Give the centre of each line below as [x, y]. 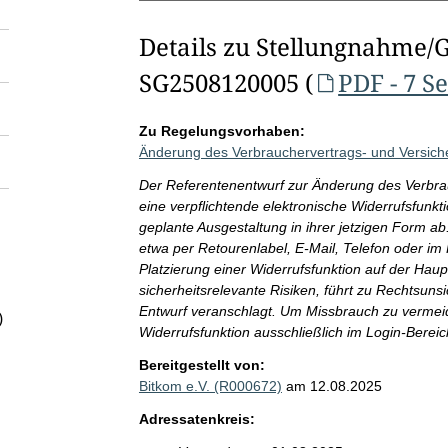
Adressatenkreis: [196, 419]
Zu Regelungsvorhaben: [221, 131]
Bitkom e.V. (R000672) [210, 386]
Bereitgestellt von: [201, 365]
